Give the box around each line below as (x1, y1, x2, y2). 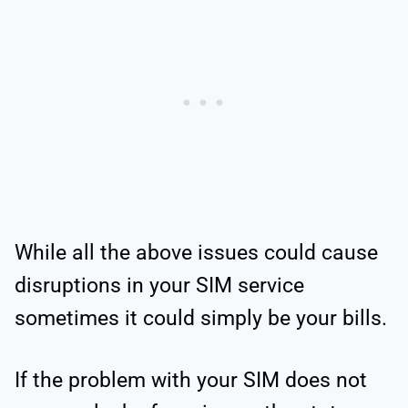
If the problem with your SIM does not (15, 368, 367, 393)
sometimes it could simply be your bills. (15, 306, 387, 331)
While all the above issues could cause (15, 240, 378, 266)
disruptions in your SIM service (15, 273, 304, 299)
